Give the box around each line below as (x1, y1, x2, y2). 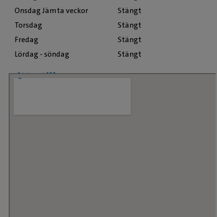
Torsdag (14, 19, 42, 30)
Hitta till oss (9, 69, 76, 85)
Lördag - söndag (14, 48, 69, 59)
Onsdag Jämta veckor (14, 5, 88, 15)
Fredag (14, 34, 38, 45)
